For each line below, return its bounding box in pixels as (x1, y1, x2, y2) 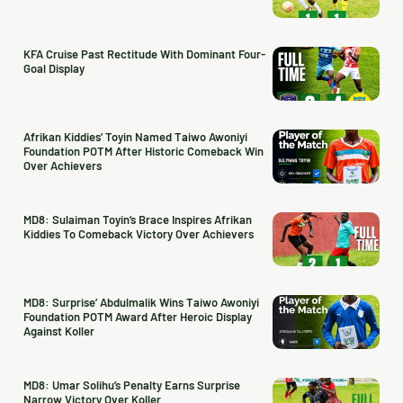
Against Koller (23, 324, 94, 338)
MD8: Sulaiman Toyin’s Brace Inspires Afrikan (23, 212, 252, 227)
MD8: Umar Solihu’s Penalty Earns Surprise (23, 378, 240, 392)
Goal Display (23, 61, 85, 76)
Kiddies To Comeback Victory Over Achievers (23, 227, 254, 241)
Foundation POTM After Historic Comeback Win (23, 144, 264, 158)
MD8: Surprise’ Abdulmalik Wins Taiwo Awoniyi (23, 295, 259, 309)
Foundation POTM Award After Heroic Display (23, 309, 252, 324)
